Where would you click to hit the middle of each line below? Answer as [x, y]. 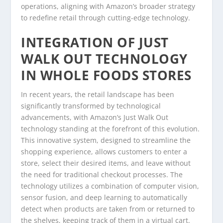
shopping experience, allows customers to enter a [104, 151]
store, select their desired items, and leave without [106, 163]
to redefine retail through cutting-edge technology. [106, 17]
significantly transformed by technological [91, 106]
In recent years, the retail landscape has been [98, 94]
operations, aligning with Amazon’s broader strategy [108, 6]
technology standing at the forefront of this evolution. [111, 128]
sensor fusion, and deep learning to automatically [104, 197]
